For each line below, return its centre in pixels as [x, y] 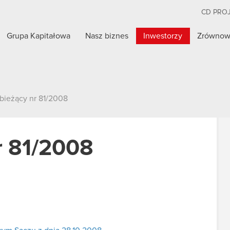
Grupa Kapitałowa [39, 36]
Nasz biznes [107, 36]
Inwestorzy [163, 36]
